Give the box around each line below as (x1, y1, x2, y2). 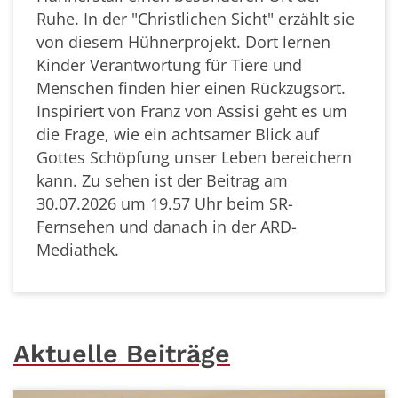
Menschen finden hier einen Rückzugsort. (30, 76, 340, 99)
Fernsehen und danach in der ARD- (30, 215, 291, 237)
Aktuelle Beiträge (13, 338, 230, 370)
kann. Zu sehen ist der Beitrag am (30, 169, 283, 191)
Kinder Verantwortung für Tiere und (30, 53, 297, 76)
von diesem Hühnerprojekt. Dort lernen (30, 30, 325, 52)
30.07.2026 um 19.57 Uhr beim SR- (30, 192, 288, 214)
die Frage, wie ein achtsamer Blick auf (30, 123, 314, 145)
